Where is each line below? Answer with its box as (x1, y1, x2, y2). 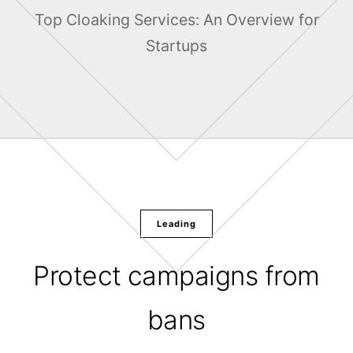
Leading (156, 218, 197, 229)
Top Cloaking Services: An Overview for (34, 10, 319, 29)
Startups (146, 36, 207, 55)
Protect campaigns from (33, 259, 320, 292)
